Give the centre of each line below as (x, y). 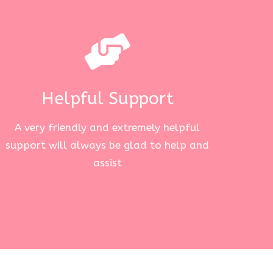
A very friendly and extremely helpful (107, 127)
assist (107, 162)
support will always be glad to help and (107, 145)
